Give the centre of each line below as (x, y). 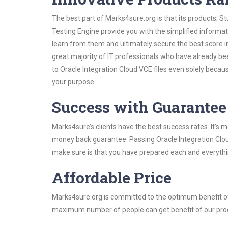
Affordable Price (112, 177)
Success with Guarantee (139, 107)
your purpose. (74, 82)
